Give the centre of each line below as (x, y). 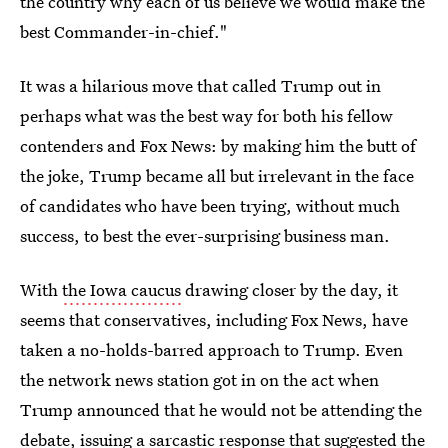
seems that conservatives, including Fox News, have (214, 319)
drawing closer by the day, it (289, 289)
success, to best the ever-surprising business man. (205, 235)
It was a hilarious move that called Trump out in (200, 85)
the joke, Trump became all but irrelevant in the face (217, 175)
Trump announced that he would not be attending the (221, 409)
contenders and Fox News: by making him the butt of (218, 145)
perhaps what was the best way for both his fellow (206, 115)
